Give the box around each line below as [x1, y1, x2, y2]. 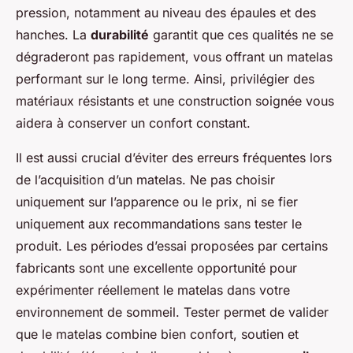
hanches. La [16, 27, 91, 43]
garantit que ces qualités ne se [149, 27, 333, 43]
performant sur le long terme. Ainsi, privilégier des [16, 71, 314, 87]
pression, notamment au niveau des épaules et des [16, 5, 316, 21]
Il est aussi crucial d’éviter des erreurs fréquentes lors [16, 150, 332, 166]
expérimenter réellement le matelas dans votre [16, 282, 290, 299]
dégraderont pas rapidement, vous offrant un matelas [16, 49, 333, 65]
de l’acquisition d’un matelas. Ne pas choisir [16, 172, 275, 188]
